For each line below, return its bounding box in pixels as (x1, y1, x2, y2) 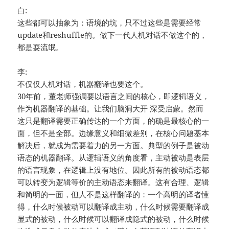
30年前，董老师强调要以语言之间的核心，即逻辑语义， (17, 91, 210, 102)
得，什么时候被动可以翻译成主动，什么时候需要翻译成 (17, 201, 210, 212)
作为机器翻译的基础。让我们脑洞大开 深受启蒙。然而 (17, 103, 204, 114)
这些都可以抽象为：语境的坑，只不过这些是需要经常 (17, 17, 202, 28)
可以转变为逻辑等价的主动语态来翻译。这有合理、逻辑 (17, 177, 210, 188)
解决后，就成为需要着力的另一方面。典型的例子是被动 (17, 140, 210, 151)
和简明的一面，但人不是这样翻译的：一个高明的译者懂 (17, 189, 210, 200)
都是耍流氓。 (17, 42, 64, 53)
